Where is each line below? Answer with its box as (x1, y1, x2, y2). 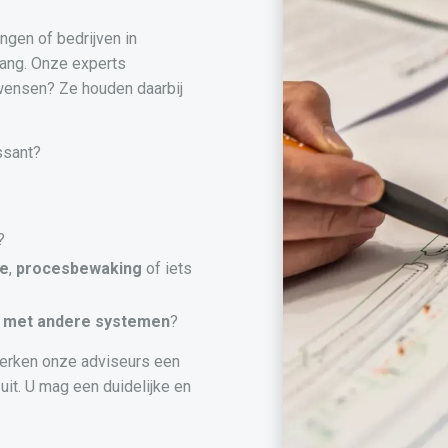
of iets (142, 259, 192, 279)
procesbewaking (16, 259, 142, 279)
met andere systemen (3, 312, 170, 332)
